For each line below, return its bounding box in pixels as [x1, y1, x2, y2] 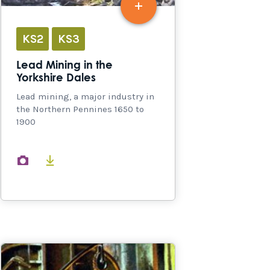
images [36, 154, 68, 165]
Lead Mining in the [16, 60, 113, 72]
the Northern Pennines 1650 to [16, 104, 144, 115]
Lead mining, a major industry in [16, 91, 154, 102]
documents [63, 154, 111, 165]
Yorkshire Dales [16, 73, 96, 84]
